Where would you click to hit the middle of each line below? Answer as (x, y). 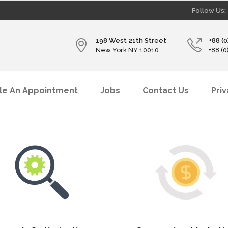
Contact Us (166, 90)
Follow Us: (209, 10)
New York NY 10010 (127, 50)
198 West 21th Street (131, 40)
